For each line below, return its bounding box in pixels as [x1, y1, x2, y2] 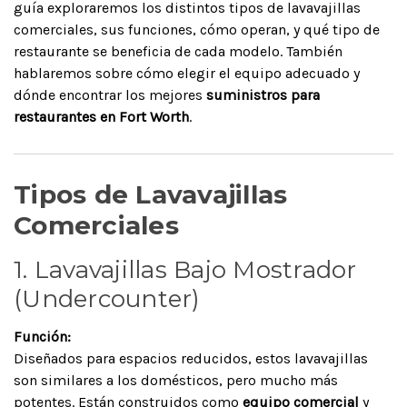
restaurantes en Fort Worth [14, 107, 189, 125]
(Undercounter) [14, 283, 201, 313]
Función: [14, 327, 71, 345]
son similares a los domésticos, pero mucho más [14, 371, 338, 389]
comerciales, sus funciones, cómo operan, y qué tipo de [14, 20, 380, 38]
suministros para [206, 85, 320, 104]
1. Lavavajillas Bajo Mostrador [14, 254, 357, 284]
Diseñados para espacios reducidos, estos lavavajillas [14, 349, 368, 367]
